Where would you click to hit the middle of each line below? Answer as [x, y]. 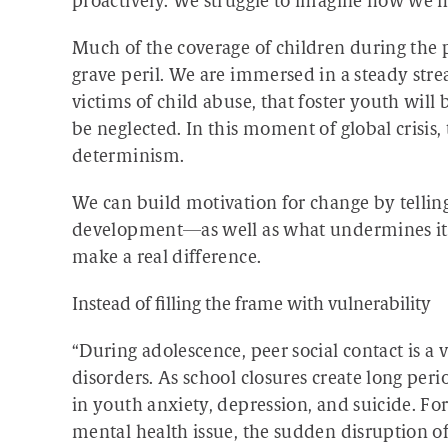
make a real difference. [167, 258]
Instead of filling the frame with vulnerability [251, 305]
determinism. [128, 157]
